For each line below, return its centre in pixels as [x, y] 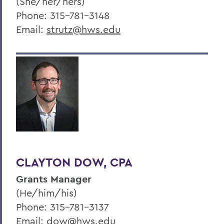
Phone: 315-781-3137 [62, 206]
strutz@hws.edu [83, 29]
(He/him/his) [46, 192]
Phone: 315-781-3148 [63, 15]
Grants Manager [54, 179]
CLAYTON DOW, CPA [74, 162]
